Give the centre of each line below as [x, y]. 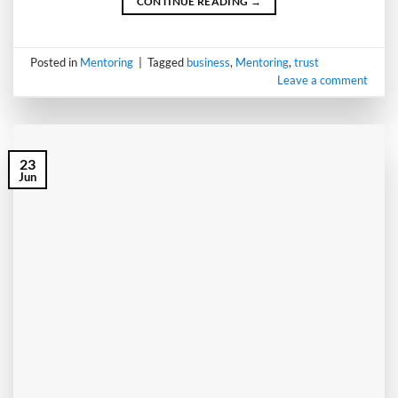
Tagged [167, 63]
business [209, 63]
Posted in [56, 63]
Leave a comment [322, 80]
